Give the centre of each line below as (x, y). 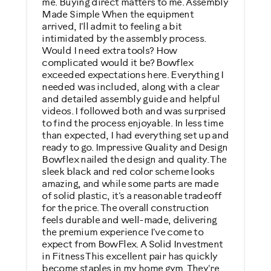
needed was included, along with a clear (131, 87)
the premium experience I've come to (123, 232)
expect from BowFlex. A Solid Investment (132, 244)
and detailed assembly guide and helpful (131, 99)
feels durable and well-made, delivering (129, 220)
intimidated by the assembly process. (124, 39)
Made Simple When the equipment (118, 15)
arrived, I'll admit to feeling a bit (112, 27)
